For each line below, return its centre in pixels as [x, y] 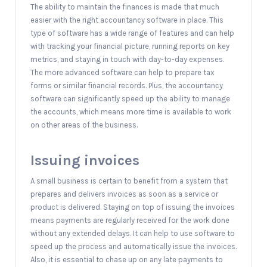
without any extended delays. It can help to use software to [133, 233]
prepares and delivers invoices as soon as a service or [124, 194]
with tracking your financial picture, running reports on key [130, 46]
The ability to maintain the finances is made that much [125, 7]
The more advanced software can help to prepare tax [122, 72]
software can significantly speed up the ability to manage [130, 99]
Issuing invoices [85, 160]
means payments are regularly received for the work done [130, 220]
